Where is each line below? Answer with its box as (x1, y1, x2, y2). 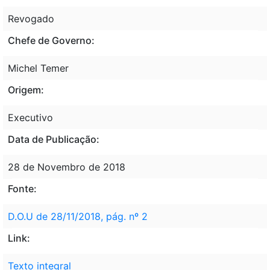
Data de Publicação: (8, 133, 99, 145)
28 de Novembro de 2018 (8, 160, 125, 173)
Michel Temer (8, 61, 69, 74)
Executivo (8, 111, 53, 124)
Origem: (8, 83, 44, 96)
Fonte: (8, 182, 37, 195)
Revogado (8, 12, 54, 25)
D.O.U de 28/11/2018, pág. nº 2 (8, 210, 148, 222)
